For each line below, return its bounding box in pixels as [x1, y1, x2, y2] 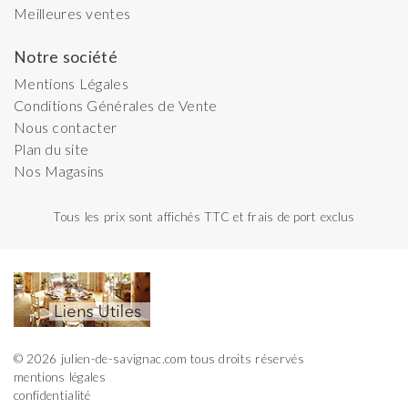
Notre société [14, 46, 117, 66]
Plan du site [14, 139, 89, 158]
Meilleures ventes [14, 4, 131, 22]
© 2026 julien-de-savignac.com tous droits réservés [14, 351, 304, 366]
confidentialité [14, 387, 91, 403]
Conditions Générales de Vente [14, 96, 218, 114]
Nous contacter [14, 117, 117, 136]
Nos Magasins [14, 161, 105, 179]
